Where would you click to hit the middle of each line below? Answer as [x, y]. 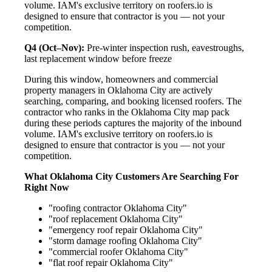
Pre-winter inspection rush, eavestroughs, [164, 47]
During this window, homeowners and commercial [121, 79]
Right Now [47, 187]
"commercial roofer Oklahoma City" [118, 251]
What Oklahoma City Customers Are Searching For [131, 176]
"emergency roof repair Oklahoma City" [126, 229]
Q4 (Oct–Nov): [54, 47]
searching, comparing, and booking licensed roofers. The [133, 101]
